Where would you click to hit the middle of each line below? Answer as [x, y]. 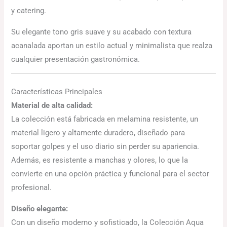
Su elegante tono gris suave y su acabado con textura [102, 32]
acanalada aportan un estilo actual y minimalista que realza [112, 45]
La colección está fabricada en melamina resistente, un [105, 119]
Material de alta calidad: [52, 106]
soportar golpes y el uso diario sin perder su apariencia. [105, 147]
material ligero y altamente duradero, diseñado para [98, 133]
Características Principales [57, 92]
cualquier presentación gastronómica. [76, 59]
